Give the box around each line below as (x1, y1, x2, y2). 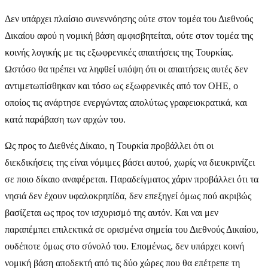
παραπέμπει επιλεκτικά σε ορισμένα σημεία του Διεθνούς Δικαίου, (5, 224, 258, 234)
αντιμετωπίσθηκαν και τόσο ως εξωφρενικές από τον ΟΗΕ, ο (5, 80, 238, 91)
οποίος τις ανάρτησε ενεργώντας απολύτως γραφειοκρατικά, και (5, 97, 247, 108)
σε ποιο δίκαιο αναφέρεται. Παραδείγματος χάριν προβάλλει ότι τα (5, 173, 258, 184)
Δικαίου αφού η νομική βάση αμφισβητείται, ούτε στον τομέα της (5, 30, 253, 41)
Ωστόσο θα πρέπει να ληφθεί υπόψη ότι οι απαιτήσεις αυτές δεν (5, 63, 248, 74)
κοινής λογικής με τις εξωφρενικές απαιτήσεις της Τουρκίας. (5, 47, 233, 57)
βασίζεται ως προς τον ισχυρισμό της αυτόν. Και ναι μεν (5, 207, 218, 218)
